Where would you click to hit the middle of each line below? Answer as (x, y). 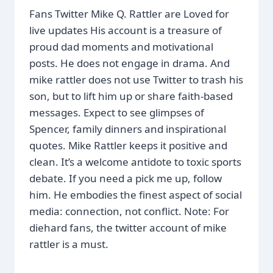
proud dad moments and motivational (121, 46)
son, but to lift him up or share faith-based (131, 96)
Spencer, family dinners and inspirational (128, 129)
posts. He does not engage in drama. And (129, 63)
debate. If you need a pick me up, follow (126, 178)
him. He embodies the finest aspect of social (136, 194)
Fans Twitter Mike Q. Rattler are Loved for (129, 13)
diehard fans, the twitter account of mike (128, 227)
